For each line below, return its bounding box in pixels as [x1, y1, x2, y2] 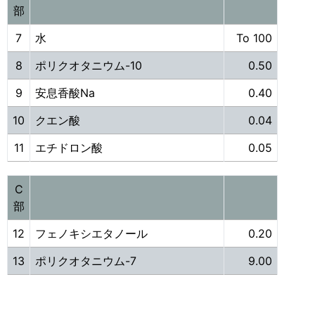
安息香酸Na [35, 86, 98, 100]
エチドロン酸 [35, 141, 103, 155]
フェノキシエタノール [35, 226, 148, 240]
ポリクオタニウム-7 [35, 254, 140, 268]
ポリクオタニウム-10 [35, 58, 142, 72]
